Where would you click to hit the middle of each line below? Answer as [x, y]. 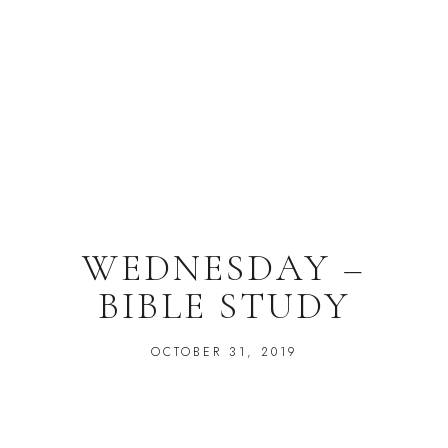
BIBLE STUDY [224, 306]
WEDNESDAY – [224, 268]
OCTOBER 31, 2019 [224, 352]
